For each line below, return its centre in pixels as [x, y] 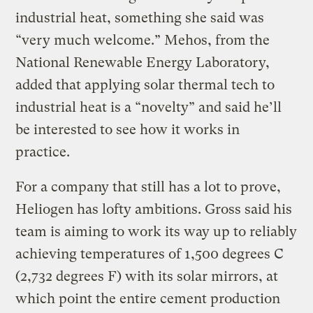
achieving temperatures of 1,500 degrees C [150, 254]
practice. [43, 152]
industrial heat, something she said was [140, 18]
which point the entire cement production [148, 299]
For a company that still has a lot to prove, [148, 187]
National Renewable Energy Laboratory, [143, 63]
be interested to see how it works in [128, 130]
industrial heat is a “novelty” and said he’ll [149, 108]
